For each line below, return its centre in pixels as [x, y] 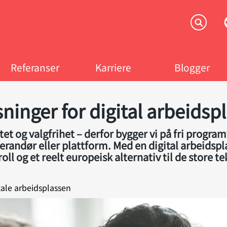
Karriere [113, 67]
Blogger [192, 67]
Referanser [35, 67]
